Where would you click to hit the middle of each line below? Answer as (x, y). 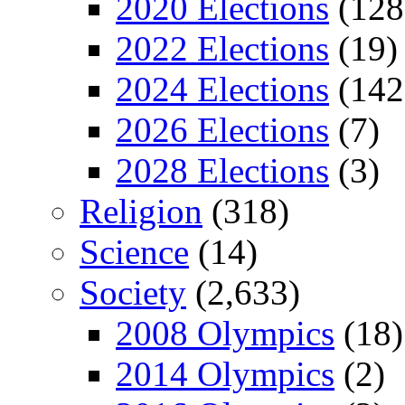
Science (134, 252)
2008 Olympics (225, 333)
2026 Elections (222, 130)
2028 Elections (222, 170)
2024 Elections (222, 89)
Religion (141, 211)
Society (133, 292)
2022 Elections (222, 48)
